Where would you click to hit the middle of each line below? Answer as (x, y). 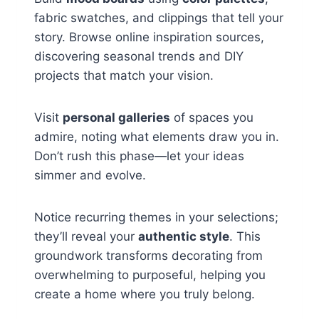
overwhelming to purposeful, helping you (150, 275)
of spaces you (212, 118)
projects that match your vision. (124, 76)
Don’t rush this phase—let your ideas (139, 156)
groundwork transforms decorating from (148, 256)
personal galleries (116, 118)
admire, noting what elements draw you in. (157, 137)
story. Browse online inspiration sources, (149, 37)
